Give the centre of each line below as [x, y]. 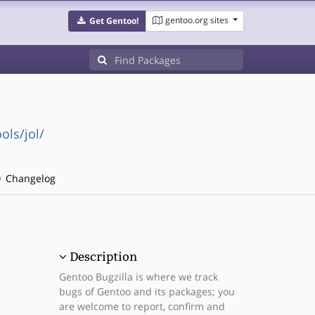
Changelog [29, 178]
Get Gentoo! [114, 21]
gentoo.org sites [197, 20]
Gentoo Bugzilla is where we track [138, 277]
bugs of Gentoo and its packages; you [147, 291]
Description [103, 257]
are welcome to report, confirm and [142, 306]
